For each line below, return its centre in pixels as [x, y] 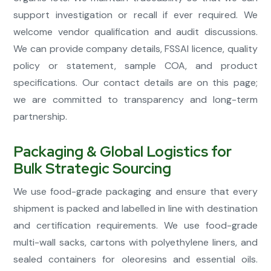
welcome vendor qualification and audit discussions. [135, 32]
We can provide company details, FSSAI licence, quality [135, 49]
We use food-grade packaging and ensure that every [135, 192]
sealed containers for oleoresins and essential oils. [135, 260]
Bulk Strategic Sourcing [93, 169]
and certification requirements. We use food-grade [135, 226]
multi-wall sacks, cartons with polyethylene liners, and [135, 243]
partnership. [41, 117]
